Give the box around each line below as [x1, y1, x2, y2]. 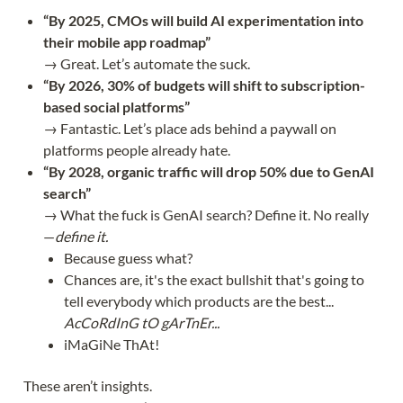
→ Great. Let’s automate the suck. [43, 54, 251, 72]
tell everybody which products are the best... [63, 291, 334, 309]
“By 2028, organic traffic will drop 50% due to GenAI [43, 162, 375, 180]
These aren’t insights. [23, 376, 152, 394]
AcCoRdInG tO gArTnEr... [63, 313, 219, 331]
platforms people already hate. [43, 140, 231, 158]
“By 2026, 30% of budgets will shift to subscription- [43, 76, 366, 94]
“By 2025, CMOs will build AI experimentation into [43, 11, 364, 29]
